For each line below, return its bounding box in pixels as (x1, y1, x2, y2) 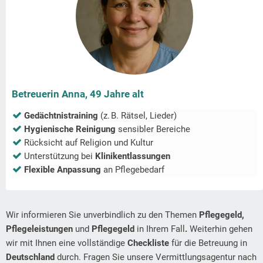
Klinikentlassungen (95, 151, 170, 162)
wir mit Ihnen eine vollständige (6, 238, 127, 249)
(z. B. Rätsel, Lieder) (98, 110, 177, 122)
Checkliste (127, 238, 169, 249)
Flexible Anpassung (24, 164, 101, 176)
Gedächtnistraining (24, 110, 98, 122)
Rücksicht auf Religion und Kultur (24, 137, 153, 149)
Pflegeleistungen (6, 224, 75, 235)
